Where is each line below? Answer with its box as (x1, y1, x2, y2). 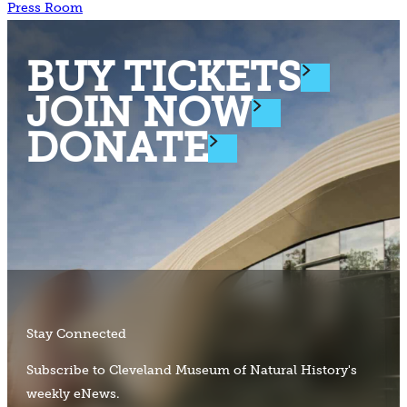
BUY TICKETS (26, 52, 302, 102)
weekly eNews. (26, 385, 121, 402)
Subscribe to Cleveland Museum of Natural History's (26, 362, 358, 378)
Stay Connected (26, 325, 127, 342)
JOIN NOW (26, 87, 253, 137)
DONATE (26, 123, 209, 173)
